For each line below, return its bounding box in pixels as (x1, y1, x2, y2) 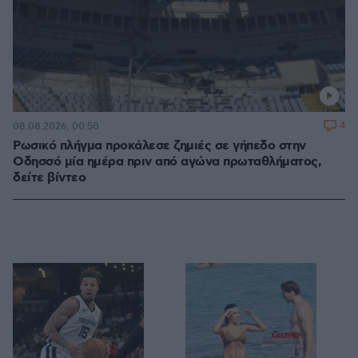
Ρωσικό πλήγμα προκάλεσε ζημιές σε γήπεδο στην (13, 137, 306, 155)
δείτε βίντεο (13, 169, 86, 187)
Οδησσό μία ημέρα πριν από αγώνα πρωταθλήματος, (13, 153, 321, 171)
